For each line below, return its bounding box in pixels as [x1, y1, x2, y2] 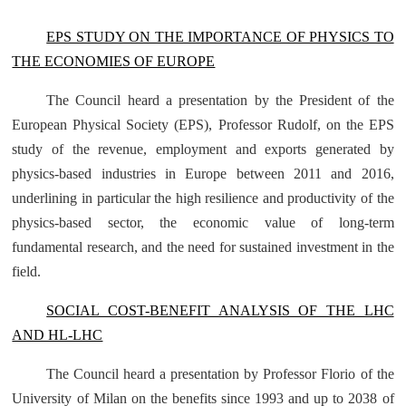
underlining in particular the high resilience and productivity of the [12, 190, 394, 206]
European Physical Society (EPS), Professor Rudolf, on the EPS [12, 117, 394, 132]
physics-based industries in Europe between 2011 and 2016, [12, 166, 394, 181]
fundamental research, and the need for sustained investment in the [12, 239, 394, 255]
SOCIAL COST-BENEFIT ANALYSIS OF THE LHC [46, 303, 394, 318]
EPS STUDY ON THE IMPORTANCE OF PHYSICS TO [46, 29, 394, 44]
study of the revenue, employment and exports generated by [12, 141, 394, 157]
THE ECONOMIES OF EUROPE [12, 53, 216, 69]
